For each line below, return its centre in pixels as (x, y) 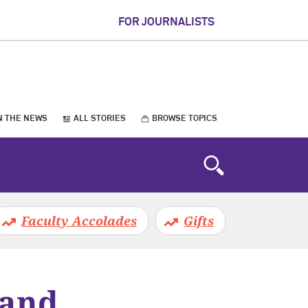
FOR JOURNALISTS (166, 22)
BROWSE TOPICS (184, 119)
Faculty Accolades (79, 221)
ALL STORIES (99, 119)
